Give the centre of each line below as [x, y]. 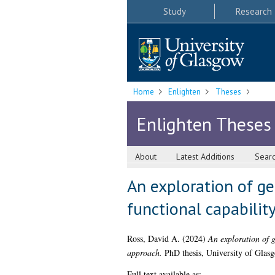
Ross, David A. [153, 239]
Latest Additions [206, 157]
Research [254, 11]
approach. [144, 253]
